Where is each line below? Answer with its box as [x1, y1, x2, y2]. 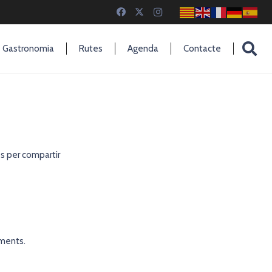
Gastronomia [2, 43, 54, 54]
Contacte [183, 43, 221, 54]
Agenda [127, 43, 158, 54]
